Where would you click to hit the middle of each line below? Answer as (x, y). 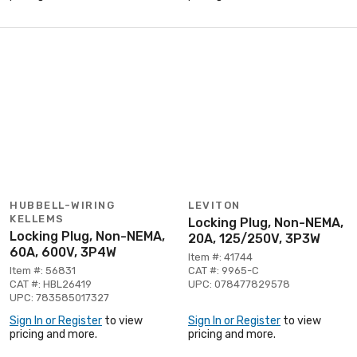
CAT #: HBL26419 (51, 284)
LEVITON (214, 205)
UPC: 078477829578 (239, 284)
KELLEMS (37, 218)
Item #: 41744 (220, 257)
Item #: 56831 (43, 270)
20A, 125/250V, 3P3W (254, 238)
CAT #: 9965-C (224, 270)
